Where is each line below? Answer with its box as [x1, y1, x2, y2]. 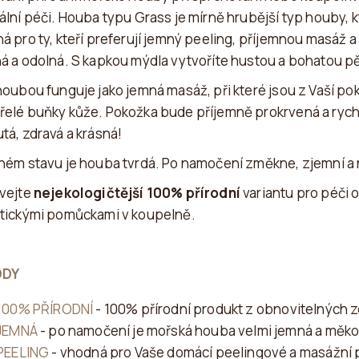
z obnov [243, 299, 297, 318]
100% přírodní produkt [103, 299, 244, 318]
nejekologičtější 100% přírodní [33, 183, 240, 202]
